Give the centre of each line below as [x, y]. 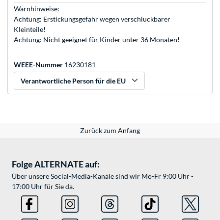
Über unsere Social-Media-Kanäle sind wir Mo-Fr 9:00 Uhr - [103, 176]
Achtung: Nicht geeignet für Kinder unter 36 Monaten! [97, 40]
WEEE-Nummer [38, 65]
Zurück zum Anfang [110, 131]
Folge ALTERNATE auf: [56, 164]
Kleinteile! [30, 29]
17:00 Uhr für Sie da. [43, 187]
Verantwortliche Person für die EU [73, 81]
